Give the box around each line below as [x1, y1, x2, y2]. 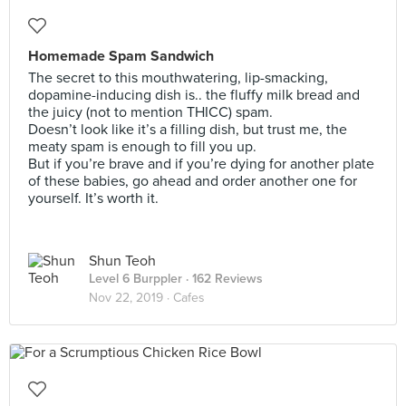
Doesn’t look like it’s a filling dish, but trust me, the [28, 121, 347, 139]
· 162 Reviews [182, 271, 263, 286]
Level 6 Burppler [89, 271, 182, 286]
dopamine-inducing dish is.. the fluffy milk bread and [28, 86, 360, 104]
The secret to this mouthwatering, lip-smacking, [28, 69, 328, 87]
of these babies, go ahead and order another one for [28, 172, 357, 190]
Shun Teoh [89, 252, 156, 270]
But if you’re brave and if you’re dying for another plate [28, 155, 374, 173]
